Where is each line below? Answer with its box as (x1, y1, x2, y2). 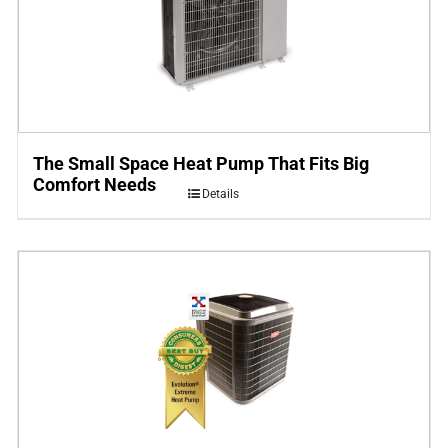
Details (201, 187, 239, 202)
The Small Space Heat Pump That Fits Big (32, 153, 369, 175)
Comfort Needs (32, 174, 156, 196)
